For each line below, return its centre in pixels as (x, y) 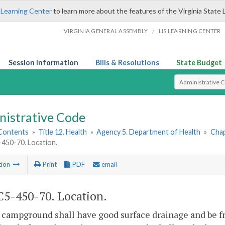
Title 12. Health (63, 132)
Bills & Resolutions (127, 63)
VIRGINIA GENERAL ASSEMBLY (106, 31)
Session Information (43, 63)
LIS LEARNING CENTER (190, 31)
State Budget (199, 63)
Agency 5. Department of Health (149, 132)
